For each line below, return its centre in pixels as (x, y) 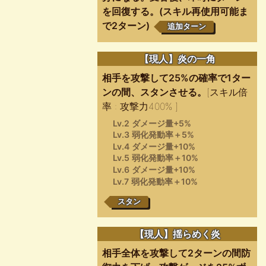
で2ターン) (127, 25)
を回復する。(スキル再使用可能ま (175, 11)
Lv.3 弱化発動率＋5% (153, 135)
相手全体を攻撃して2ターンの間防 (177, 253)
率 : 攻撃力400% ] (140, 106)
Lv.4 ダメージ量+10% (154, 146)
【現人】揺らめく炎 (177, 234)
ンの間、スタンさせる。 (155, 92)
